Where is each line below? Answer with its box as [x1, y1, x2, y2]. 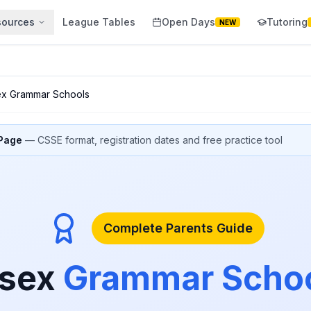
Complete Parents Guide [103, 221, 253, 235]
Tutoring [267, 16, 308, 28]
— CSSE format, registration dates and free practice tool [22, 134, 283, 146]
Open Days [162, 16, 215, 28]
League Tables [62, 16, 135, 28]
